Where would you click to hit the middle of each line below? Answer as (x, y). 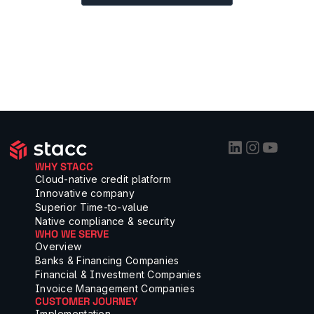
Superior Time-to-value (92, 207)
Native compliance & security (105, 221)
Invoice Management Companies (115, 288)
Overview (59, 246)
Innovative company (85, 193)
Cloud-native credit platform (103, 179)
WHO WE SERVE (72, 234)
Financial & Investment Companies (118, 274)
